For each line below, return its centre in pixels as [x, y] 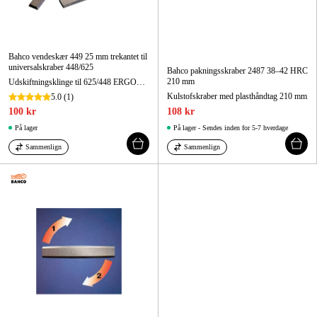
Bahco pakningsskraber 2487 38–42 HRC [237, 70]
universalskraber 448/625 [51, 67]
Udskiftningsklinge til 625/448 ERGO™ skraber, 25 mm [141, 82]
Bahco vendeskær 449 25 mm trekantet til [78, 56]
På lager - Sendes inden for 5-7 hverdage [231, 127]
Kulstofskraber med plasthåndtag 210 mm [237, 96]
